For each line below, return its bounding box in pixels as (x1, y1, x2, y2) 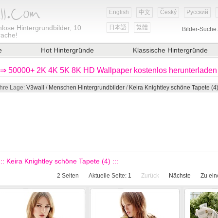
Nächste (168, 172, 191, 179)
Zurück (141, 172, 159, 179)
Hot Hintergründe (41, 46, 94, 54)
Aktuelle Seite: (88, 172, 128, 179)
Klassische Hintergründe (133, 46, 208, 54)
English (109, 9, 129, 16)
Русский (186, 9, 208, 16)
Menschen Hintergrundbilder (49, 84, 125, 91)
